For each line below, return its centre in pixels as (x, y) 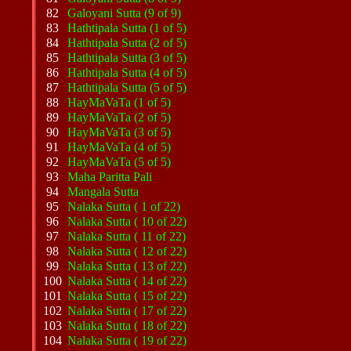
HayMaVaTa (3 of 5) (119, 132)
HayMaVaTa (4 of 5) (119, 147)
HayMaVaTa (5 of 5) (119, 162)
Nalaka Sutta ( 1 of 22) (124, 206)
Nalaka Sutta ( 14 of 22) (127, 281)
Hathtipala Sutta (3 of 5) (127, 58)
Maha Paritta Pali (110, 177)
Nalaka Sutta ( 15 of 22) (127, 296)
